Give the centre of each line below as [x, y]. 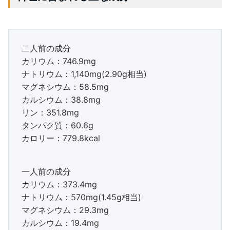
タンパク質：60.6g [57, 125]
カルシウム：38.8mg [61, 99]
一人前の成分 [46, 171]
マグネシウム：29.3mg [65, 210]
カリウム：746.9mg [59, 61]
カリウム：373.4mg [59, 184]
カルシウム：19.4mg [60, 223]
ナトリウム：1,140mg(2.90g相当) [84, 74]
